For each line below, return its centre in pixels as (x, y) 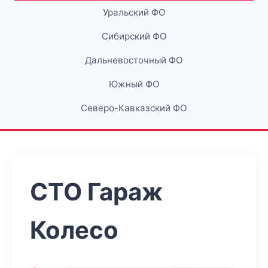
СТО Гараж (96, 192)
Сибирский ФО (134, 36)
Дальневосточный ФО (134, 60)
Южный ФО (134, 84)
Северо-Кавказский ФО (134, 108)
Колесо (74, 230)
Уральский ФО (134, 12)
